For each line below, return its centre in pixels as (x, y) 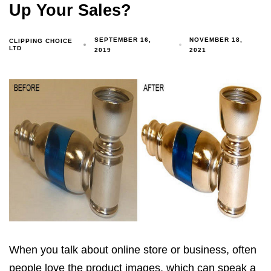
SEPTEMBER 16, (123, 39)
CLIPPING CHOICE (41, 41)
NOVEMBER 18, (216, 39)
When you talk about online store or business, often (133, 250)
